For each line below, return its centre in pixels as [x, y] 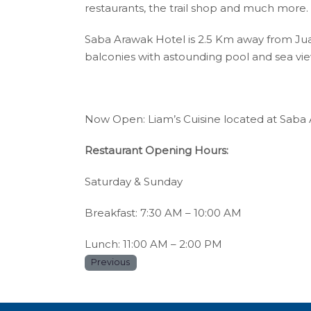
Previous [111, 262]
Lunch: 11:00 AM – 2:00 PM [153, 244]
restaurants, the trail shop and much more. [196, 8]
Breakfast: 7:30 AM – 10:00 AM [163, 213]
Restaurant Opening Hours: [157, 151]
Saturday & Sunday [134, 182]
